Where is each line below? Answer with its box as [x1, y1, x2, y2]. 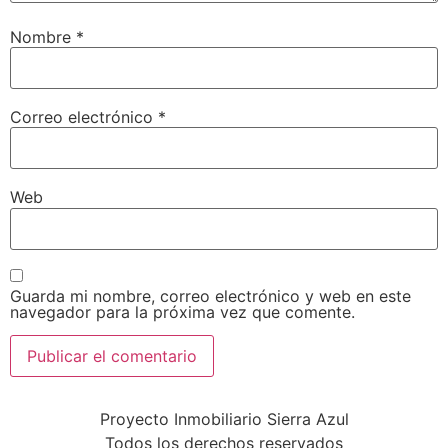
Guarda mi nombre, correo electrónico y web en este [10, 286, 411, 307]
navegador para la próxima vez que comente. [10, 302, 355, 323]
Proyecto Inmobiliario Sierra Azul [99, 408, 349, 429]
